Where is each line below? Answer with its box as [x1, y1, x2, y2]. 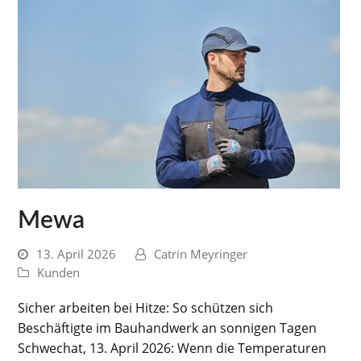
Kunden [37, 264, 81, 281]
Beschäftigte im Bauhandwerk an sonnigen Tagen [18, 319, 317, 338]
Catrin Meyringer [154, 246, 248, 263]
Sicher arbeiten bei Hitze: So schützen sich [18, 299, 274, 317]
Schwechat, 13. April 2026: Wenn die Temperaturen [18, 339, 327, 358]
